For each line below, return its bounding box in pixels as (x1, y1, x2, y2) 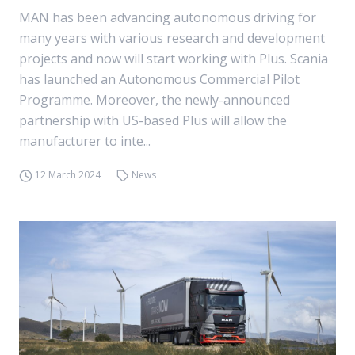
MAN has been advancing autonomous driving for (19, 9, 316, 26)
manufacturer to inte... (19, 132, 151, 150)
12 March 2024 (34, 168, 101, 181)
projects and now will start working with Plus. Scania (19, 50, 328, 67)
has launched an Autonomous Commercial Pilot (19, 71, 300, 88)
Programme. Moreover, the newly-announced (19, 91, 290, 109)
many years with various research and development (19, 29, 325, 47)
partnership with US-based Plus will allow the (19, 112, 287, 129)
